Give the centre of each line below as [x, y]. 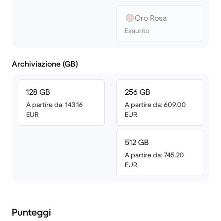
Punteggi [31, 212]
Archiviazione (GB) [45, 64]
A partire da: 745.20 [154, 155]
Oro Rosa [151, 18]
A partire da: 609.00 [155, 105]
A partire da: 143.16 [55, 105]
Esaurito [137, 31]
